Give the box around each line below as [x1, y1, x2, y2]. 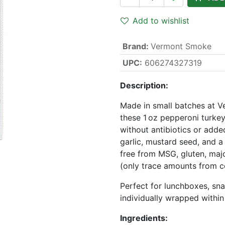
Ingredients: [120, 213, 168, 223]
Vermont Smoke [150, 41, 211, 51]
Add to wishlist [133, 16, 189, 26]
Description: [120, 80, 168, 90]
